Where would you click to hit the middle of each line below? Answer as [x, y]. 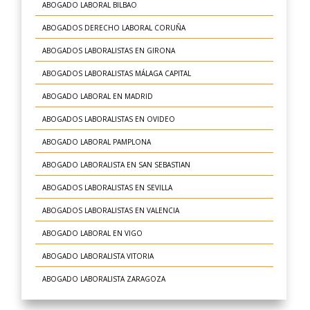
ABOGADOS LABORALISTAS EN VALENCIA [110, 211]
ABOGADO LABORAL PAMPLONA [96, 142]
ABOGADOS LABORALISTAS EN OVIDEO [108, 119]
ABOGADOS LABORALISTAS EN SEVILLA [107, 188]
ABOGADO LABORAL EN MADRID [97, 97]
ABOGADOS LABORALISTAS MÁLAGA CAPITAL [116, 74]
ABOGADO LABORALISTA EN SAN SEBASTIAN [116, 165]
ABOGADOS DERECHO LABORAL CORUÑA [113, 28]
